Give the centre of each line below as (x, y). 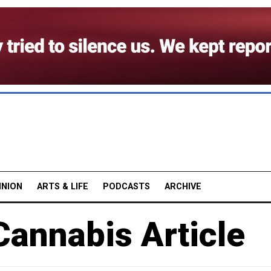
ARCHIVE (183, 186)
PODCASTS (126, 186)
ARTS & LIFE (63, 186)
